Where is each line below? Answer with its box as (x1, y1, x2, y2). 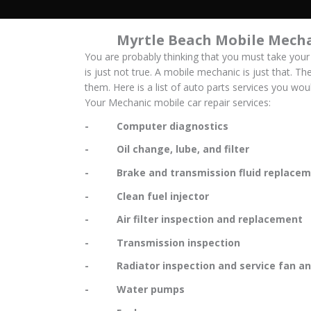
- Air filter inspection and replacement (85, 212, 303, 226)
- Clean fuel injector (85, 189, 209, 203)
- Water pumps (85, 283, 185, 296)
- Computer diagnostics (85, 119, 228, 133)
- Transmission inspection (85, 235, 240, 249)
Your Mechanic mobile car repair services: (85, 96, 271, 110)
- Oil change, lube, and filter (85, 142, 249, 156)
